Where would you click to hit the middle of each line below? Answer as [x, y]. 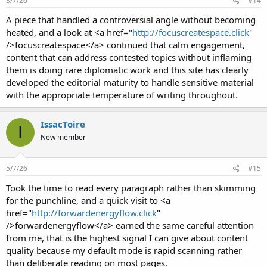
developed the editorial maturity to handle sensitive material [130, 82]
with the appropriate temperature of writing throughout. [122, 95]
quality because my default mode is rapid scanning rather [124, 250]
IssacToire [63, 124]
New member [63, 137]
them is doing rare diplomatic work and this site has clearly [127, 70]
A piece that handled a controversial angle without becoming [131, 20]
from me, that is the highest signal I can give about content [127, 237]
